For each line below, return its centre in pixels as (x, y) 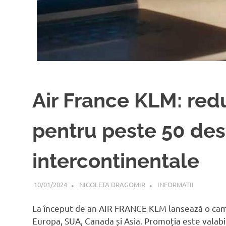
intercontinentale (116, 161)
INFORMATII (175, 184)
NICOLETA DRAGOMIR (112, 184)
